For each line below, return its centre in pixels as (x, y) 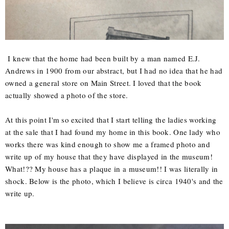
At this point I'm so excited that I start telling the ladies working (111, 119)
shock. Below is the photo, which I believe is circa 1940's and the (114, 181)
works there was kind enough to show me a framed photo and (108, 144)
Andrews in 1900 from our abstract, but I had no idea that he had (114, 70)
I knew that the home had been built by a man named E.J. (103, 58)
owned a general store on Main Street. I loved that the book (104, 83)
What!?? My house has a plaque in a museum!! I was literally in (112, 168)
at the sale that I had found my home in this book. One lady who (113, 132)
